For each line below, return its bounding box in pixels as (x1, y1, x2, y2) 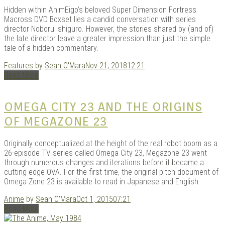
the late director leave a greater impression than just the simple (4, 33, 210, 43)
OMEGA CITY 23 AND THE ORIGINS (4, 99, 202, 114)
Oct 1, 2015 (76, 194, 113, 204)
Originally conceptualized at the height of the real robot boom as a (4, 138, 217, 148)
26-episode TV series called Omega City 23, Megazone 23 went (4, 148, 207, 158)
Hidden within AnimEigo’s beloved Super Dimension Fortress (4, 5, 196, 15)
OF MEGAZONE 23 (4, 114, 108, 129)
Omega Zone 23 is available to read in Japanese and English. (4, 176, 200, 186)
